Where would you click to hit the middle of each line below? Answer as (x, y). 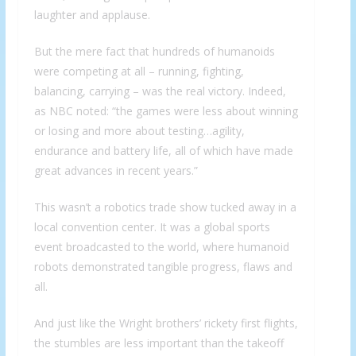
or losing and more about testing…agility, (139, 131)
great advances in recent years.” (116, 171)
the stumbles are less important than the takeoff (159, 343)
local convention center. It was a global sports (152, 227)
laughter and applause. (93, 15)
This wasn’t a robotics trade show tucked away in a (165, 207)
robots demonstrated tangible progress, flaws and (163, 267)
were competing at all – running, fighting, (139, 72)
